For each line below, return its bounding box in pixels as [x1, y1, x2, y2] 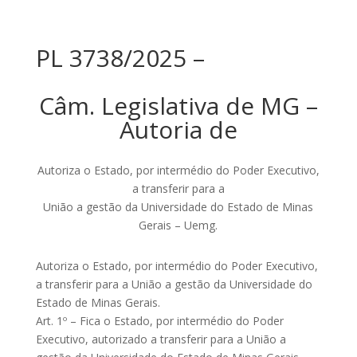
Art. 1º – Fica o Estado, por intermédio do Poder [35, 313, 284, 328]
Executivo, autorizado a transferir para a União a [35, 331, 286, 347]
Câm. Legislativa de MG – [38, 89, 318, 122]
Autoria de [119, 113, 237, 146]
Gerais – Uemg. [139, 218, 218, 233]
